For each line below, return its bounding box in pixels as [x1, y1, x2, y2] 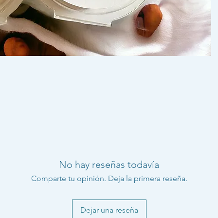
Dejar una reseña [80, 205, 138, 215]
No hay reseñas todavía [59, 158, 159, 170]
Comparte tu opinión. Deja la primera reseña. [31, 173, 187, 183]
